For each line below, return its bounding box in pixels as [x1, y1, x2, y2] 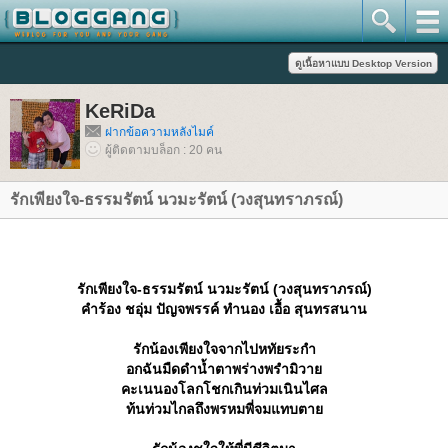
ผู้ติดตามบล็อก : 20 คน [105, 143, 222, 157]
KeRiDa [85, 100, 155, 122]
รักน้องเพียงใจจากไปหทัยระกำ [132, 341, 316, 357]
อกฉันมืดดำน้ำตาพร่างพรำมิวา [126, 361, 322, 377]
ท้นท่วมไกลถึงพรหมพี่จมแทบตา [125, 401, 323, 417]
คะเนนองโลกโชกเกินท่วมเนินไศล [120, 381, 328, 397]
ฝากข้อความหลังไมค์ [105, 125, 214, 139]
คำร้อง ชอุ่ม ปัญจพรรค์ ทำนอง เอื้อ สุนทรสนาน [81, 301, 367, 317]
